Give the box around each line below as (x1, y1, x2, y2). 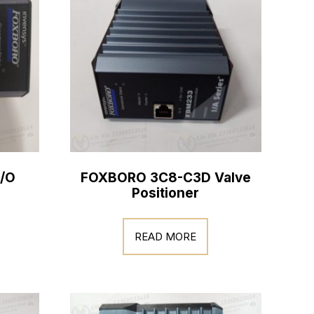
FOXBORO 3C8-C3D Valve (80, 169, 251, 186)
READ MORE (135, 230, 197, 243)
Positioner (132, 184, 200, 201)
